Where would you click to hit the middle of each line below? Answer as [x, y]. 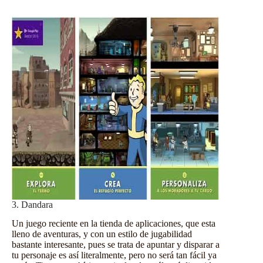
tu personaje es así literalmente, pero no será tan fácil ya [114, 255]
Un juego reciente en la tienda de [74, 224]
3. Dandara [32, 204]
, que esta [198, 224]
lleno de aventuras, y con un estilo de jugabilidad [102, 234]
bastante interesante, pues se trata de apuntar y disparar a [116, 245]
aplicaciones [158, 224]
